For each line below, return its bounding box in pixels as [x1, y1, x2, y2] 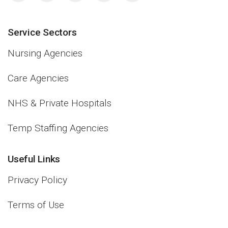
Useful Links [8, 153, 60, 165]
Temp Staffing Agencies [8, 122, 108, 134]
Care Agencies [8, 72, 69, 84]
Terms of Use [8, 199, 64, 211]
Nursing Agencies [8, 47, 82, 59]
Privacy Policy [8, 174, 67, 186]
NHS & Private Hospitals [8, 97, 111, 109]
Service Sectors [8, 26, 77, 38]
